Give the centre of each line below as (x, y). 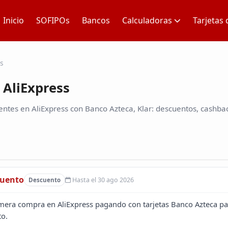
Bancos (96, 20)
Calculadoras (147, 20)
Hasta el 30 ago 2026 (102, 180)
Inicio (13, 20)
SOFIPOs (53, 20)
